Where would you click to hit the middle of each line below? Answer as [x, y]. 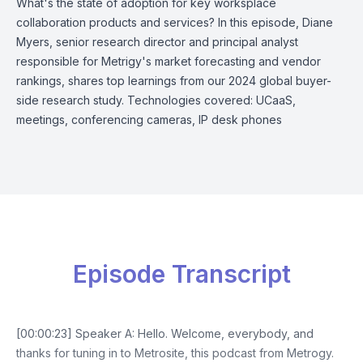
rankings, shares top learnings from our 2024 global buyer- [174, 81]
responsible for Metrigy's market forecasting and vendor [169, 61]
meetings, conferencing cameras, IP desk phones [149, 120]
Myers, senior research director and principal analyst [157, 42]
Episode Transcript [181, 274]
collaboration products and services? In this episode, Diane [175, 22]
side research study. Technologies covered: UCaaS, [156, 100]
